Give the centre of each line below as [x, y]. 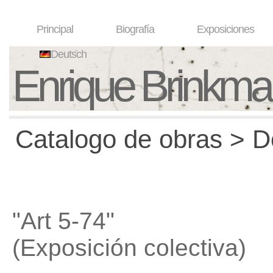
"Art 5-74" [63, 221]
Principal [55, 29]
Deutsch [69, 54]
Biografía [135, 29]
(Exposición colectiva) [129, 248]
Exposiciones [225, 29]
